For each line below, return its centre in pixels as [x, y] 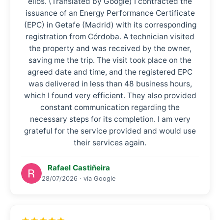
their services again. [110, 143]
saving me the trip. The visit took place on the [110, 60]
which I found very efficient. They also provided [110, 96]
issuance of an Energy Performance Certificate [110, 13]
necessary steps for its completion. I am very [110, 119]
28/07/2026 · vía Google [79, 178]
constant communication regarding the [110, 107]
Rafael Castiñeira [79, 167]
